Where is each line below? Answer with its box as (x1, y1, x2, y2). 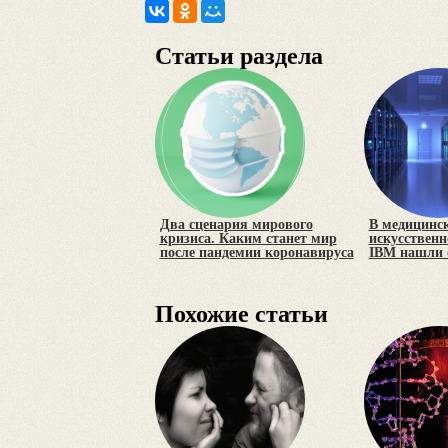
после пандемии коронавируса (159, 245, 354, 260)
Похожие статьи (154, 301, 328, 327)
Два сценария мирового (159, 217, 313, 232)
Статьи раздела (154, 43, 323, 69)
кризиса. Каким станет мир (159, 231, 337, 246)
